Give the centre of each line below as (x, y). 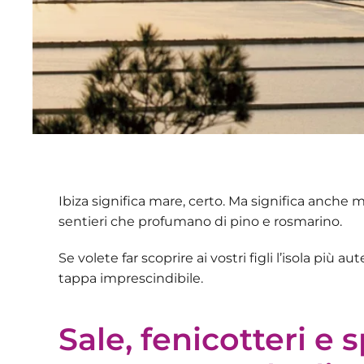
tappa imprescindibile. (131, 278)
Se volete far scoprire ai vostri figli (166, 258)
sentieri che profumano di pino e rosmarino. (200, 221)
